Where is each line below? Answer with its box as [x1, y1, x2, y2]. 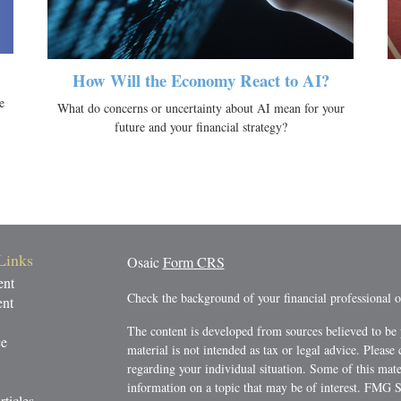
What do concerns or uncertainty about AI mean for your [56, 99, 345, 117]
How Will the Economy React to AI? [72, 68, 329, 93]
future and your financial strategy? [114, 118, 287, 136]
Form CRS [162, 252, 225, 272]
